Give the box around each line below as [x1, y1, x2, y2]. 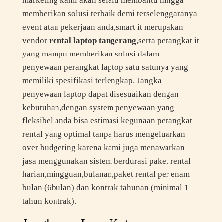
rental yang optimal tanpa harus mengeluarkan [22, 129, 185, 139]
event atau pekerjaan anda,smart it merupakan [22, 22, 183, 32]
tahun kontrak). [22, 196, 76, 206]
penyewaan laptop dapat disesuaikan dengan [22, 89, 179, 99]
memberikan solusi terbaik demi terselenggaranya [22, 9, 197, 19]
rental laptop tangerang [49, 36, 136, 46]
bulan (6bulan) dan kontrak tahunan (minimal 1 [22, 183, 189, 193]
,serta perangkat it [136, 36, 199, 46]
